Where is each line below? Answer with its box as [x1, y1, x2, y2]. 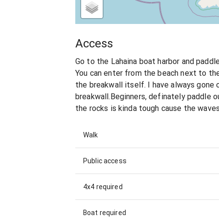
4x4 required [83, 182, 123, 191]
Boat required [83, 208, 126, 217]
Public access [83, 156, 127, 165]
